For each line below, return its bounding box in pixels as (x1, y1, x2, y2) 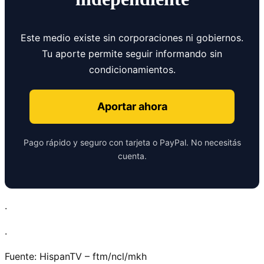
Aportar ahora (97, 100, 167, 113)
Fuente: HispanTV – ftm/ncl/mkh (5, 250, 147, 263)
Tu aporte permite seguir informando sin (42, 48, 222, 60)
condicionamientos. (88, 64, 176, 76)
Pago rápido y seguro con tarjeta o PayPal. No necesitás (23, 137, 241, 148)
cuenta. (117, 151, 147, 161)
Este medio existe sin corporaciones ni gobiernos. (21, 32, 243, 44)
